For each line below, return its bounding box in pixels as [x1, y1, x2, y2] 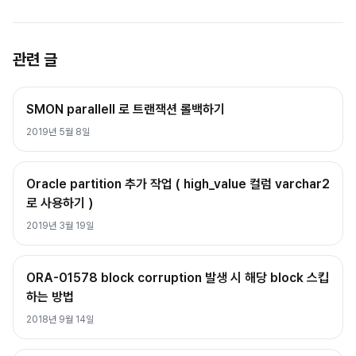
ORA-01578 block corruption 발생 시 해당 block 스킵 [26, 270, 329, 285]
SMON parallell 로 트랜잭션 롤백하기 [26, 102, 225, 117]
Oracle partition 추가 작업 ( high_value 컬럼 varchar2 [26, 176, 330, 192]
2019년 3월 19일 [26, 220, 94, 231]
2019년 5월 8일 [26, 126, 90, 137]
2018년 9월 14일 [26, 314, 94, 325]
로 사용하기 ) [26, 195, 93, 211]
